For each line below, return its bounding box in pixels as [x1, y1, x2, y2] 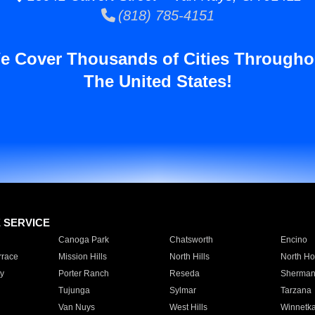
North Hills [169, 252, 210, 262]
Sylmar [169, 285, 196, 295]
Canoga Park [58, 235, 109, 245]
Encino [280, 235, 307, 245]
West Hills [169, 302, 207, 312]
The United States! [83, 72, 232, 91]
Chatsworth [169, 235, 213, 245]
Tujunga [58, 285, 90, 295]
